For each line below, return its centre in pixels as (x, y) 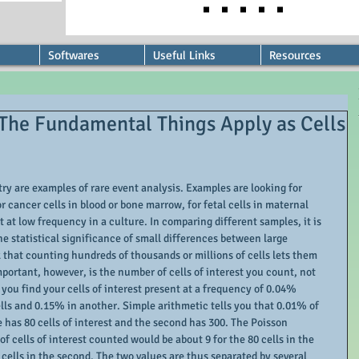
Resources (295, 55)
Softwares (74, 55)
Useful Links (184, 55)
